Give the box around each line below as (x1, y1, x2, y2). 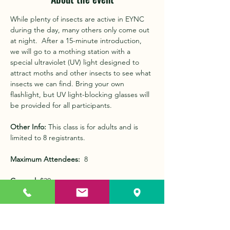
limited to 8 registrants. (10, 133, 85, 142)
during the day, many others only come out (10, 25, 151, 34)
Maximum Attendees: (10, 155, 80, 164)
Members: (10, 187, 45, 196)
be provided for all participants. (10, 101, 112, 110)
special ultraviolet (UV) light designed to (10, 57, 141, 67)
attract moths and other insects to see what (10, 68, 153, 78)
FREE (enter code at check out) (45, 187, 148, 196)
